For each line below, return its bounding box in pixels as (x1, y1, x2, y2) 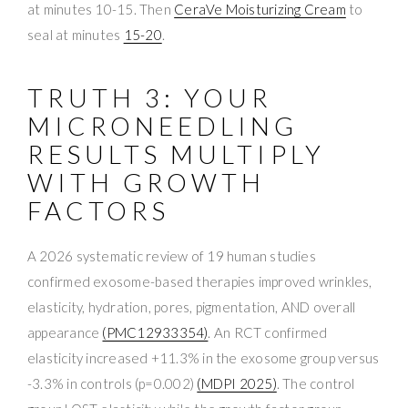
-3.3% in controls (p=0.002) (27, 374, 198, 392)
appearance (27, 323, 103, 341)
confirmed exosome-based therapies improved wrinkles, (27, 272, 372, 290)
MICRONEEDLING (27, 109, 299, 141)
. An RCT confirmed (208, 323, 328, 341)
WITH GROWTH (27, 166, 266, 198)
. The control (276, 374, 355, 392)
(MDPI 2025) (197, 374, 277, 392)
